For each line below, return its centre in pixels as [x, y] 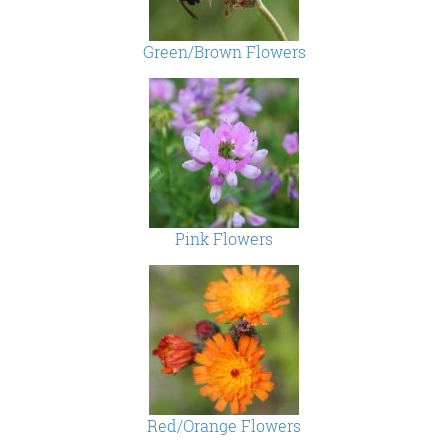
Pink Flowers [224, 238]
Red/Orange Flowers [224, 425]
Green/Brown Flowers [224, 51]
